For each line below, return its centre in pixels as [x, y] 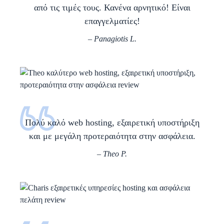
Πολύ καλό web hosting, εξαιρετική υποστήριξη [112, 123]
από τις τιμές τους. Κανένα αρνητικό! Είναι [112, 8]
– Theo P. [112, 154]
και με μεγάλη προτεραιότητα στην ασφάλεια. [112, 136]
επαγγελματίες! [112, 21]
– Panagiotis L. [112, 39]
